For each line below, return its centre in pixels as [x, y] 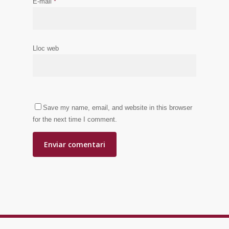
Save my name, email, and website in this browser [118, 108]
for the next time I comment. [75, 120]
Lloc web [46, 49]
